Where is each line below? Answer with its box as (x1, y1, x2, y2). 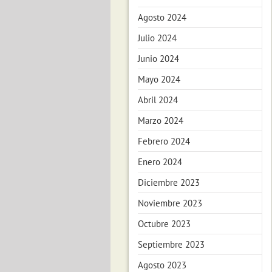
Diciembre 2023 (138, 177, 200, 188)
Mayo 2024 (138, 73, 180, 85)
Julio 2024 (138, 32, 177, 44)
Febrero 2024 (138, 135, 190, 147)
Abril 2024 (138, 94, 178, 106)
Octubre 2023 (138, 218, 191, 229)
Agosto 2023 (138, 259, 186, 271)
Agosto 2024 (138, 12, 186, 23)
